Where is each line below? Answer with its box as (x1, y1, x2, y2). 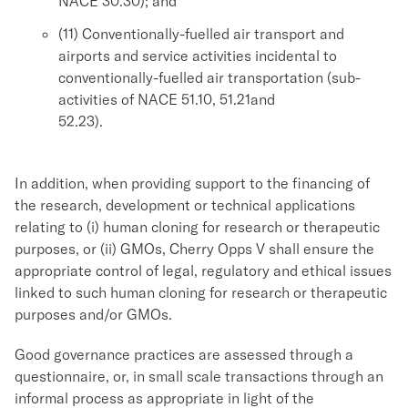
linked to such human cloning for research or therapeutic (15, 283, 387, 301)
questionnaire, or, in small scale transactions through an (15, 367, 383, 385)
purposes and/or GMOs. (15, 305, 172, 323)
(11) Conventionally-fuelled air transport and (58, 25, 344, 43)
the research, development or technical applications (15, 196, 355, 214)
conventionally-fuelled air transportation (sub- (58, 68, 361, 87)
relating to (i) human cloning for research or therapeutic (15, 218, 380, 236)
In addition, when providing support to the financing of (15, 174, 370, 192)
